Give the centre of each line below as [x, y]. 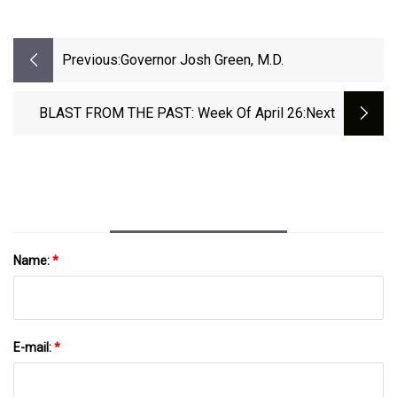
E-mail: [34, 347]
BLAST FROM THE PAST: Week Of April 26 [171, 113]
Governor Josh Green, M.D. [202, 60]
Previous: [91, 60]
